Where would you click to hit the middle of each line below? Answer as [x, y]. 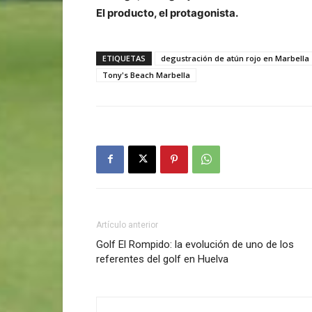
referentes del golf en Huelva [162, 259]
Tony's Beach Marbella [146, 75]
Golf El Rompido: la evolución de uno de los [195, 244]
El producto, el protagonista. [167, 13]
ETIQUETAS [124, 58]
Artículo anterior [127, 225]
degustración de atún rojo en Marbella [235, 58]
